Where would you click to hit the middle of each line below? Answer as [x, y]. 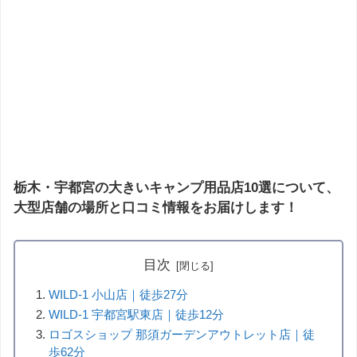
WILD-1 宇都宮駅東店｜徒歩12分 [137, 314]
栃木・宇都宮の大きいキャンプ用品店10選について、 [177, 188]
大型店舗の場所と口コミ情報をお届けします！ [156, 208]
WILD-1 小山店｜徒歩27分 [119, 294]
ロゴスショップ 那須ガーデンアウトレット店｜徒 [182, 334]
